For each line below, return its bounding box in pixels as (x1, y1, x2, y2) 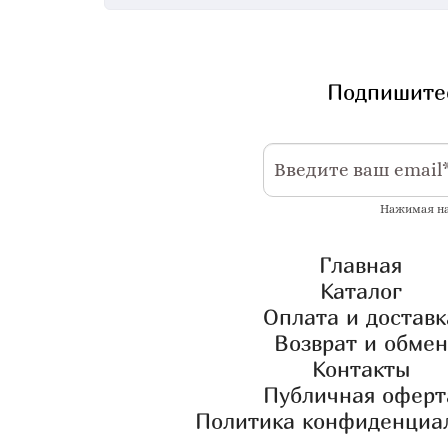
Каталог (319, 278, 402, 305)
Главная (319, 252, 402, 279)
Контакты (311, 356, 410, 383)
